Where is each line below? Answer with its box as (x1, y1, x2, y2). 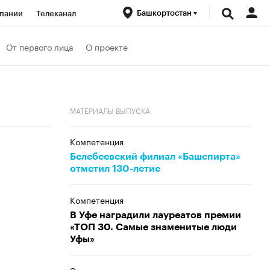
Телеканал (36, 10, 76, 17)
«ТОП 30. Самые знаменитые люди (70, 222, 237, 232)
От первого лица (6, 39, 74, 53)
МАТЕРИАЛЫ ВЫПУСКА (70, 104, 150, 116)
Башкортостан (137, 9, 193, 17)
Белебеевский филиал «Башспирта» (70, 152, 240, 162)
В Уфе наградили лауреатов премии (70, 210, 241, 220)
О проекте (86, 39, 128, 53)
